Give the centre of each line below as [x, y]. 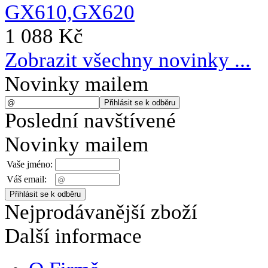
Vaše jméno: [30, 165]
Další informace [73, 236]
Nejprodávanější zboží [101, 212]
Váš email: [27, 179]
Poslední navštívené [90, 121]
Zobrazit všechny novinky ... [128, 60]
